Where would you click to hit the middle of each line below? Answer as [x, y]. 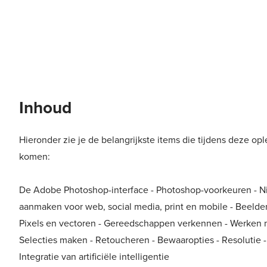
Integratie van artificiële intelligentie [94, 257]
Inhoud [45, 108]
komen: [35, 156]
